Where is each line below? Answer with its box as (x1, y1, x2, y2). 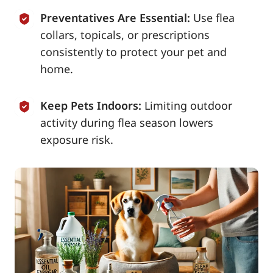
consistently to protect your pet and (40, 44, 227, 60)
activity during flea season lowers (40, 115, 213, 130)
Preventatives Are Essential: (40, 10, 190, 26)
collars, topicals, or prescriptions (40, 27, 210, 43)
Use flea (193, 10, 235, 26)
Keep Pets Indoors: (40, 98, 141, 113)
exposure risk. (40, 132, 113, 147)
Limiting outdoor (144, 98, 232, 113)
